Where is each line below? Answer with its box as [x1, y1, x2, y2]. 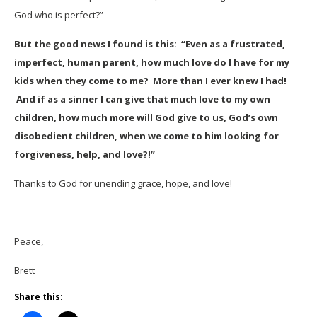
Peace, [14, 235, 43, 248]
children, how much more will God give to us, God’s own [14, 111, 278, 124]
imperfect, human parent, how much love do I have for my [14, 56, 289, 69]
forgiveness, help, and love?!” [14, 148, 155, 161]
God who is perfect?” [14, 8, 103, 21]
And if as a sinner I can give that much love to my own [14, 93, 270, 105]
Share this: [14, 291, 63, 303]
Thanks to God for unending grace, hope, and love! [14, 177, 232, 190]
